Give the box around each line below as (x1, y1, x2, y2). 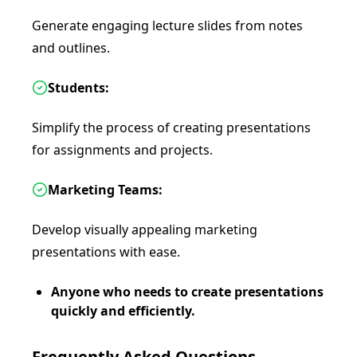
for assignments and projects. (32, 141, 213, 159)
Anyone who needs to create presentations (51, 283, 324, 300)
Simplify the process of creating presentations (32, 119, 311, 136)
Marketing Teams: (48, 181, 163, 198)
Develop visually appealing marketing (32, 221, 257, 238)
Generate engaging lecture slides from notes (32, 17, 303, 34)
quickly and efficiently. (51, 302, 195, 320)
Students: (48, 79, 109, 96)
